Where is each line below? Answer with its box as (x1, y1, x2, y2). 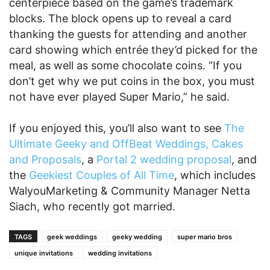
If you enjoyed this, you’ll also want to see (9, 121, 224, 134)
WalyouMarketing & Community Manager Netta (9, 184, 250, 197)
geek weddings (47, 232, 97, 241)
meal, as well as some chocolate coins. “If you (9, 58, 242, 72)
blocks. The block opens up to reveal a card (9, 11, 231, 25)
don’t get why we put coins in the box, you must (9, 74, 255, 87)
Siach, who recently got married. (9, 199, 175, 213)
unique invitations (14, 248, 73, 257)
